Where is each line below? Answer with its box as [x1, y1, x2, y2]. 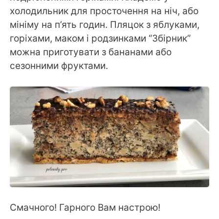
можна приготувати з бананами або [10, 46, 172, 58]
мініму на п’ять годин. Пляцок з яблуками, [10, 19, 199, 30]
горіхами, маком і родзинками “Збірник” [10, 32, 191, 44]
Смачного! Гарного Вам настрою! [10, 202, 160, 214]
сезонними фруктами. [10, 60, 108, 71]
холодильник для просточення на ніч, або [10, 5, 198, 17]
